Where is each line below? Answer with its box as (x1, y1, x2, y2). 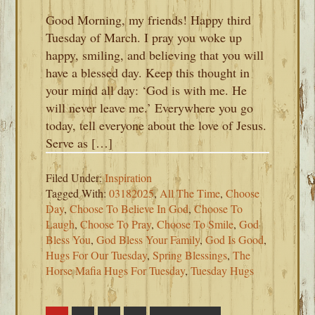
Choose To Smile (157, 217, 234, 231)
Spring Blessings (153, 247, 228, 262)
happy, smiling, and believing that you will (46, 46, 264, 63)
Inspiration (105, 170, 153, 185)
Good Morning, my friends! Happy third (46, 11, 252, 28)
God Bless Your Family (96, 232, 200, 247)
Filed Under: (46, 170, 105, 185)
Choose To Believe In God (70, 201, 189, 216)
